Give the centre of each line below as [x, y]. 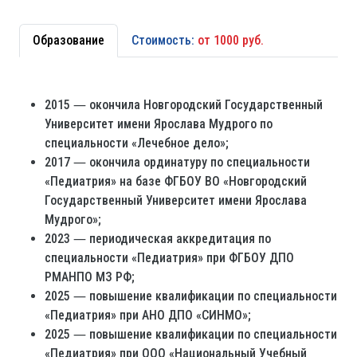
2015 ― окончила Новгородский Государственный [184, 105]
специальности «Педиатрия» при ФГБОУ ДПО [169, 258]
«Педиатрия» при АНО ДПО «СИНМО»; [148, 316]
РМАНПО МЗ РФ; [90, 277]
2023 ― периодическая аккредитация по [158, 239]
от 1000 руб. [231, 41]
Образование [69, 41]
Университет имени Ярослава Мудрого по [159, 124]
